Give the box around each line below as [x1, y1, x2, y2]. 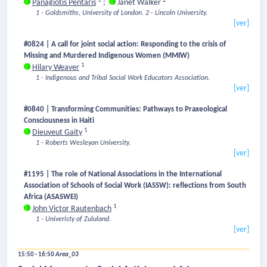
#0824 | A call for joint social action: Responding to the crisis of [24, 41, 226, 49]
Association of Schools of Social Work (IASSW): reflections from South [24, 182, 246, 190]
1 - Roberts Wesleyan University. [36, 139, 131, 147]
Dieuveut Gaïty [32, 128, 82, 138]
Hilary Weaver [32, 63, 79, 73]
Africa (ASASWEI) [24, 193, 80, 201]
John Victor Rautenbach [32, 204, 111, 214]
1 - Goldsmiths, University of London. [36, 10, 144, 17]
